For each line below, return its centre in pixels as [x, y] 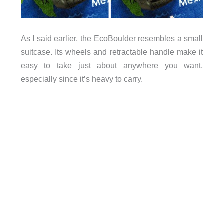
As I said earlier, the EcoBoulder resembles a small [112, 38]
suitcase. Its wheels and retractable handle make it [112, 52]
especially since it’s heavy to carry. [82, 79]
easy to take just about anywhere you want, [112, 65]
